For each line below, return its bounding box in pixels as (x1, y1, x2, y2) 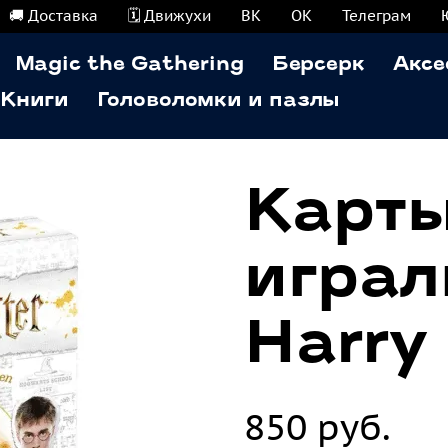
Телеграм (342, 6, 411, 25)
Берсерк (271, 55, 365, 75)
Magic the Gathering (14, 55, 244, 75)
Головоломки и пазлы (97, 91, 341, 111)
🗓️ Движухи (128, 6, 211, 25)
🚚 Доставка (9, 6, 98, 25)
